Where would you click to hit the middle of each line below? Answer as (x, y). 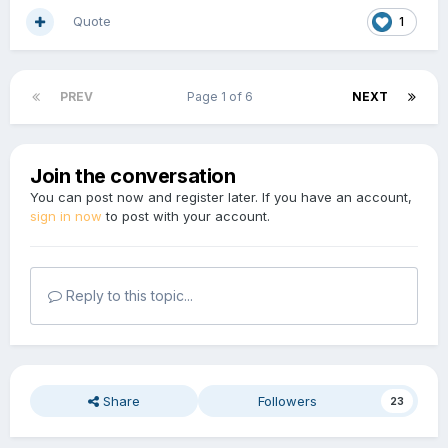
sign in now (66, 216)
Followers (288, 401)
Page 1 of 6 (222, 97)
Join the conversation (133, 176)
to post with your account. (186, 216)
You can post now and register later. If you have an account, (221, 197)
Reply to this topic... (127, 296)
